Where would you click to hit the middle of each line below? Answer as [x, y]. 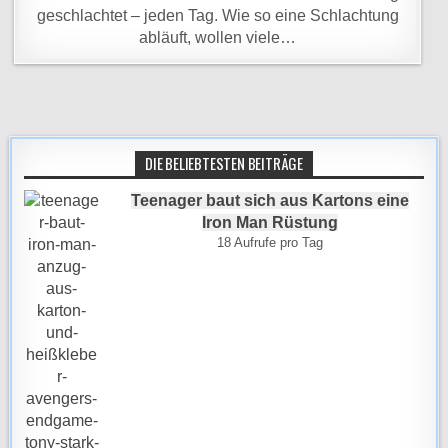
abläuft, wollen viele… [218, 37]
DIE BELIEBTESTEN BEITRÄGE [224, 163]
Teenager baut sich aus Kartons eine [269, 200]
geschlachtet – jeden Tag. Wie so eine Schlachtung [217, 15]
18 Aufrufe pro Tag [269, 242]
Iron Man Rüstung [269, 222]
